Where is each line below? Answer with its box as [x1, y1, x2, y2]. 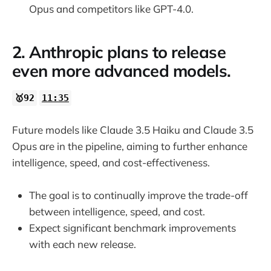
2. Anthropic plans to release [12, 42, 226, 63]
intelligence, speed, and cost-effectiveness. [12, 155, 210, 169]
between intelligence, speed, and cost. [29, 205, 205, 218]
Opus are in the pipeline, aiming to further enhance [12, 139, 247, 152]
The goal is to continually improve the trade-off [29, 189, 248, 202]
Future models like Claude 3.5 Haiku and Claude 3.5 [12, 123, 253, 136]
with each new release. [29, 238, 136, 251]
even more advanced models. [12, 60, 231, 82]
